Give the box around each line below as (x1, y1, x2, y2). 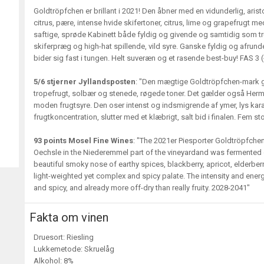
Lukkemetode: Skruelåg (34, 245, 114, 253)
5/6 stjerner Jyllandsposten (34, 77, 136, 86)
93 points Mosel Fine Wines (34, 136, 133, 145)
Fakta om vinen (29, 210, 108, 225)
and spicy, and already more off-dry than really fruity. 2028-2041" (34, 183, 250, 192)
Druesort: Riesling (34, 233, 94, 242)
